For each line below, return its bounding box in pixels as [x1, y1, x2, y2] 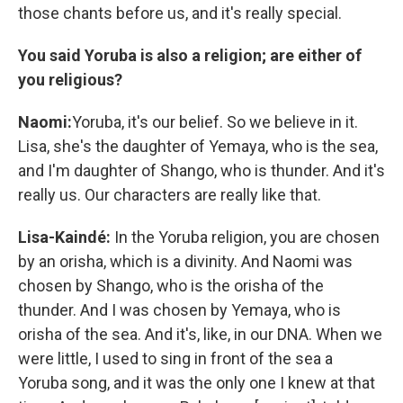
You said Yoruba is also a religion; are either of [18, 46, 362, 66]
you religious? [18, 70, 122, 90]
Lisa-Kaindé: [18, 228, 111, 247]
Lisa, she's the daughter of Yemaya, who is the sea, [18, 137, 378, 157]
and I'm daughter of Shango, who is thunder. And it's [18, 161, 385, 181]
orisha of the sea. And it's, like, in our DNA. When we [18, 325, 382, 345]
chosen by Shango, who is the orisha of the [18, 276, 324, 296]
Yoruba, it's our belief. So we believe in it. [72, 112, 358, 132]
